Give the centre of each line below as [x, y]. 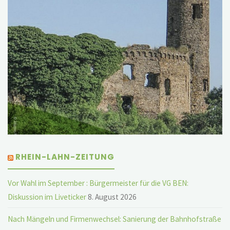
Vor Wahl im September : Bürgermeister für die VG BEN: [98, 183]
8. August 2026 [112, 197]
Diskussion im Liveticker [47, 197]
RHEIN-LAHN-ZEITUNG [65, 157]
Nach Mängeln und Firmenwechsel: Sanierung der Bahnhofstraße [115, 219]
